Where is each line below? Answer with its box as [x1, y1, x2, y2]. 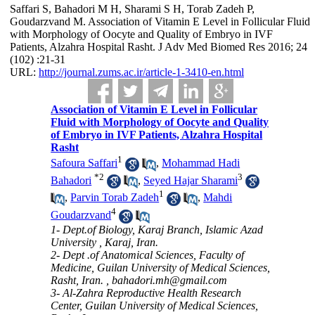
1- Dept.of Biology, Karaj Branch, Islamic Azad [51, 223, 264, 236]
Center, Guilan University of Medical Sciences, [51, 299, 259, 311]
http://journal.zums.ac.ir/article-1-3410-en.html [38, 66, 244, 78]
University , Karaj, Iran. [51, 236, 159, 248]
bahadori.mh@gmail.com [112, 274, 228, 286]
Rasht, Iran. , [51, 274, 112, 286]
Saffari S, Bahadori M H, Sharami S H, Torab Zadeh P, [9, 3, 255, 15]
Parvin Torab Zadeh [70, 191, 160, 204]
